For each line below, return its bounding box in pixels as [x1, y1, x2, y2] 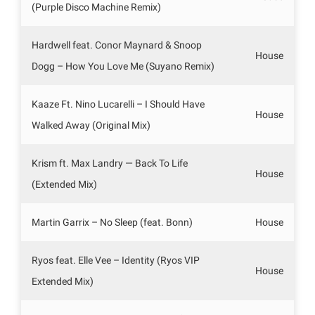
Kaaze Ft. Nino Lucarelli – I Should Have [32, 98, 205, 110]
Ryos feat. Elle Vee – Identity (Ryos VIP [32, 254, 200, 266]
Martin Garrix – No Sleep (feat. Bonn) [32, 216, 193, 228]
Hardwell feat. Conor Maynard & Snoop [32, 39, 202, 51]
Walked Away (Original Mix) [32, 119, 150, 131]
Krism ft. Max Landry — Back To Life [32, 157, 188, 169]
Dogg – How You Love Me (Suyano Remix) [32, 60, 214, 72]
